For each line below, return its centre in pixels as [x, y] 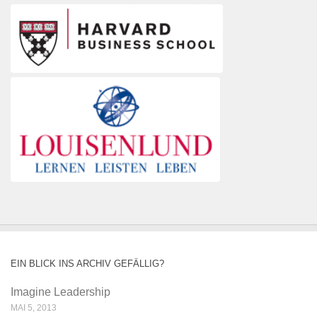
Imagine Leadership [60, 292]
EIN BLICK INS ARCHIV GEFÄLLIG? [87, 264]
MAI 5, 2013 [34, 308]
